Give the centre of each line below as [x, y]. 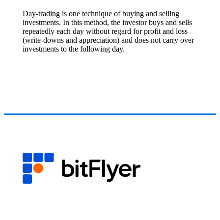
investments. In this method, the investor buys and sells [108, 22]
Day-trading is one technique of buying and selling [101, 13]
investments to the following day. [74, 49]
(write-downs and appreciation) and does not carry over [109, 40]
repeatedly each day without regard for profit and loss [105, 31]
